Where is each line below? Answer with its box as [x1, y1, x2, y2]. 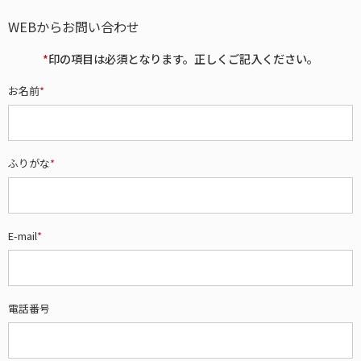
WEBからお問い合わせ [8, 17, 139, 36]
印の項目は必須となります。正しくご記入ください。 [48, 50, 318, 67]
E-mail [8, 228, 37, 243]
